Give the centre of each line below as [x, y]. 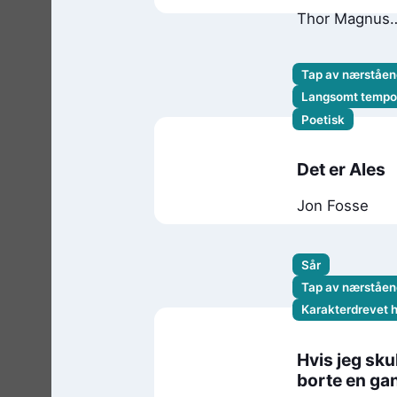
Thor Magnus [344, 18]
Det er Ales [342, 169]
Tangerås [330, 37]
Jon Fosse [333, 206]
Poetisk [323, 119]
